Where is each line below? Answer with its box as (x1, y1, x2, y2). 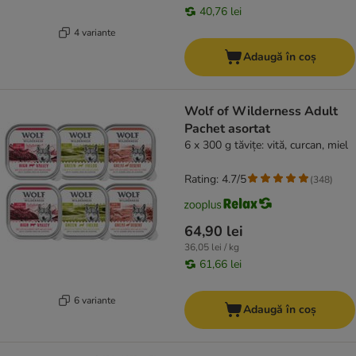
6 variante (73, 293, 115, 307)
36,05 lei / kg (184, 241, 239, 254)
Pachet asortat (184, 120, 270, 138)
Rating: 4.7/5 (184, 172, 246, 188)
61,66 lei (199, 257, 242, 273)
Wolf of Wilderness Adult (184, 103, 338, 121)
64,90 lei (184, 222, 243, 242)
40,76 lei (199, 4, 242, 20)
